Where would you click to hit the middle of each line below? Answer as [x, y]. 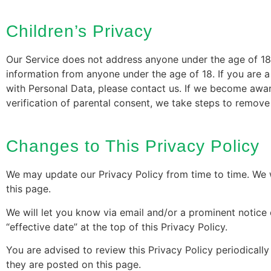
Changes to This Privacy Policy [133, 146]
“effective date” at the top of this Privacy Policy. [117, 227]
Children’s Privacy [79, 31]
